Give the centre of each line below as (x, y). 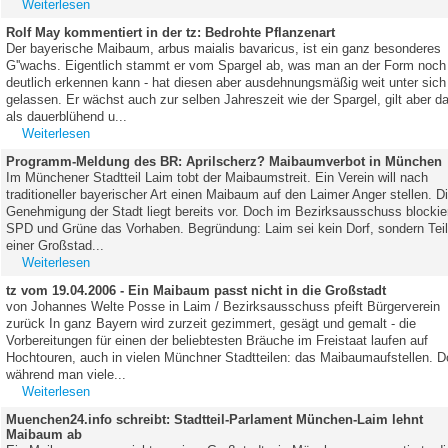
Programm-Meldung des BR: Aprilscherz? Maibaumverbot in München (224, 161)
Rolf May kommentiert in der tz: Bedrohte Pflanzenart (171, 32)
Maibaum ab (44, 434)
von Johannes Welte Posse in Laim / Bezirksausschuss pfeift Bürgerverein (223, 306)
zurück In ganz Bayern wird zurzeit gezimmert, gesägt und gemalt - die (211, 323)
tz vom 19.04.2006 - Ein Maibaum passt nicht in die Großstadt (196, 290)
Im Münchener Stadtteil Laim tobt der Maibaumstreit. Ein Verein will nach (217, 177)
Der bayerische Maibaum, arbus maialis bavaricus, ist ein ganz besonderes (224, 48)
